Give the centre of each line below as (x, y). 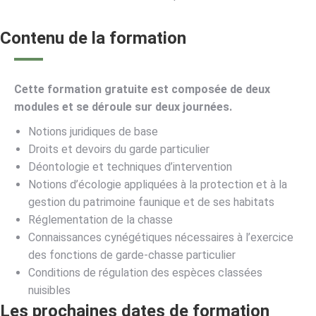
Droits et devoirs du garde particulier (119, 150)
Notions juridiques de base (93, 132)
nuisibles (49, 291)
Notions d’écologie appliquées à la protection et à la (158, 185)
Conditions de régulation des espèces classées (145, 273)
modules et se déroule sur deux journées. (123, 107)
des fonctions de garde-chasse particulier (132, 255)
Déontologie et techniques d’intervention (130, 167)
